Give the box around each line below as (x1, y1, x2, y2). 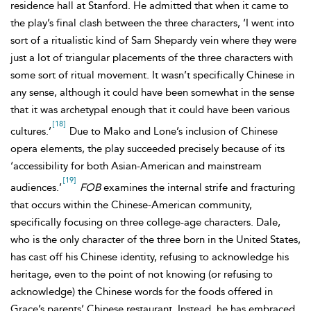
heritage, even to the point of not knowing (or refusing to (10, 268, 273, 280)
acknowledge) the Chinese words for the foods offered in (10, 285, 273, 298)
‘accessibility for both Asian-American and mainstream (10, 160, 262, 172)
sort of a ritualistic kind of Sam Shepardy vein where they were (10, 34, 296, 47)
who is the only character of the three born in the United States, (10, 233, 301, 246)
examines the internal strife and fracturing (101, 181, 295, 194)
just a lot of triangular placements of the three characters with (10, 51, 293, 64)
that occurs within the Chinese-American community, (10, 199, 252, 211)
